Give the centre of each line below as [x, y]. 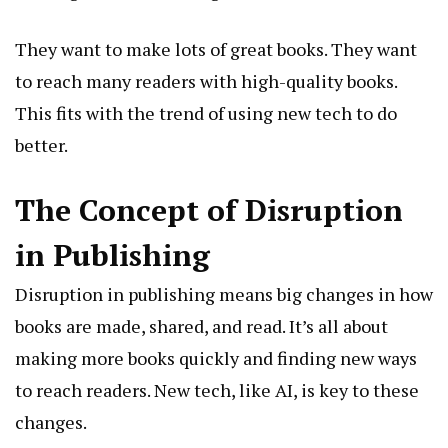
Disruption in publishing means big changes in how [224, 294]
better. [41, 145]
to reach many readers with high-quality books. [206, 81]
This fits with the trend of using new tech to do [206, 113]
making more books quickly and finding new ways [216, 358]
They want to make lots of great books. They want [216, 49]
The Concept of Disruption [209, 210]
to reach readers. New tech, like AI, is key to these [217, 390]
